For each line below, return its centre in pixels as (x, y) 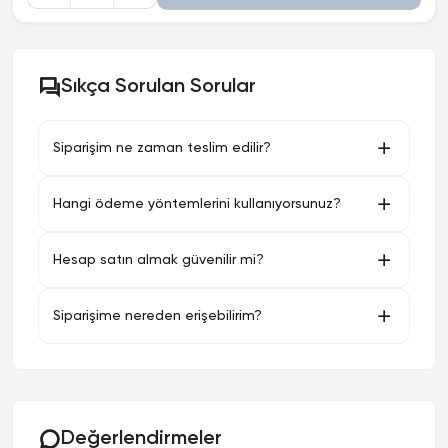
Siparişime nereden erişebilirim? (157, 315)
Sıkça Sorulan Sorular (158, 87)
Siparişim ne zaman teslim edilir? (162, 147)
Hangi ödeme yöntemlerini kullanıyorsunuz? (197, 203)
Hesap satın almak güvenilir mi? (158, 259)
